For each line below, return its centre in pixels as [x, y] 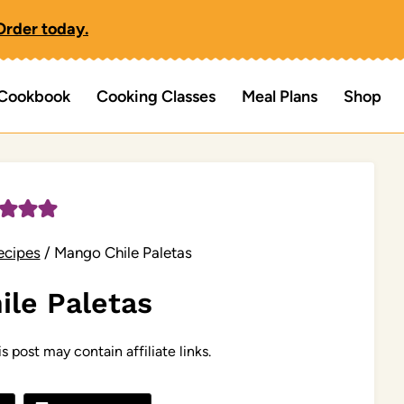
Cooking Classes [156, 96]
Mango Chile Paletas [123, 252]
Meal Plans [280, 96]
